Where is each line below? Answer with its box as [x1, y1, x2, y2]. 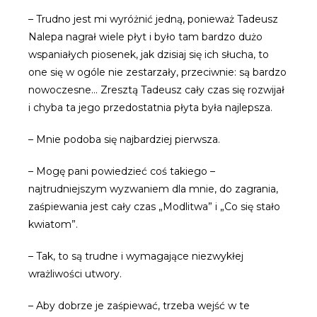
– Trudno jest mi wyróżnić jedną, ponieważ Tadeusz [28, 13, 278, 25]
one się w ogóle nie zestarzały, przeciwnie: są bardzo [28, 66, 287, 79]
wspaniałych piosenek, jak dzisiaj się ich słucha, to [28, 48, 269, 61]
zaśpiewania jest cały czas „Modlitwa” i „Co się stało [28, 200, 280, 213]
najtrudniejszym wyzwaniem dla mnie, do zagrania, [28, 183, 278, 195]
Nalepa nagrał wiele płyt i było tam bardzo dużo [28, 30, 263, 43]
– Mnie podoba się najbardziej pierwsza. [28, 133, 220, 146]
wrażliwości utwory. [28, 267, 122, 280]
